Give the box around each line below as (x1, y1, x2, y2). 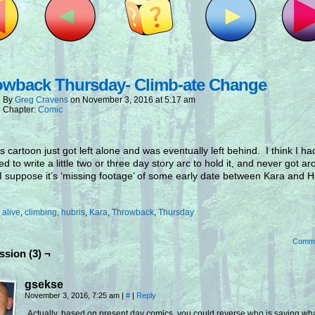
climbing (25, 207, 57, 217)
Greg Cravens (15, 95, 68, 105)
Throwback (112, 207, 154, 217)
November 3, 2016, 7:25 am (25, 291, 122, 300)
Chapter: (3, 105, 38, 115)
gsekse (25, 278, 63, 290)
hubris (61, 207, 85, 217)
